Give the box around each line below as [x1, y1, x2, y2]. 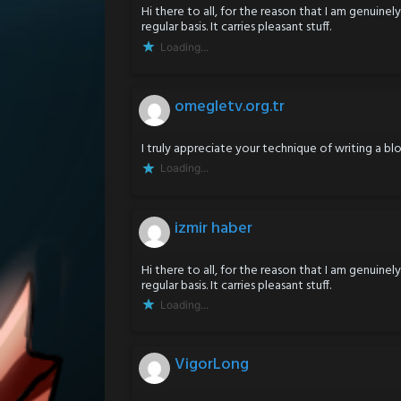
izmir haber [175, 215, 252, 242]
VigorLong [175, 352, 249, 379]
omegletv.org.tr [175, 94, 285, 121]
